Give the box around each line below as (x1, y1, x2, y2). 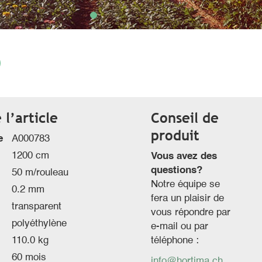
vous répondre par (151, 207, 231, 218)
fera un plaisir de (151, 193, 225, 204)
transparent (12, 201, 61, 212)
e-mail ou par (151, 221, 209, 232)
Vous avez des (151, 151, 218, 161)
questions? (151, 165, 203, 175)
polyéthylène (12, 218, 67, 229)
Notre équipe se (151, 179, 220, 189)
